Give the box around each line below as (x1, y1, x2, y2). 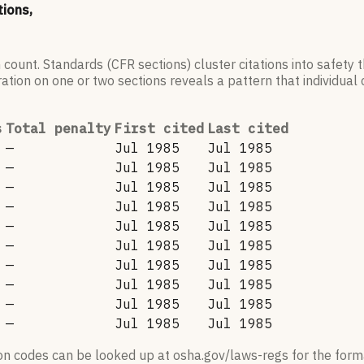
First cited (115, 120, 204, 137)
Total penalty (6, 120, 111, 137)
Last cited (207, 120, 288, 137)
